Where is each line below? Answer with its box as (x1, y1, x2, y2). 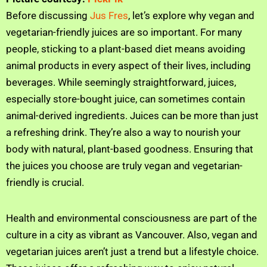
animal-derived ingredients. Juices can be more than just (6, 109, 259, 122)
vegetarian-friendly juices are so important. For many (6, 26, 242, 38)
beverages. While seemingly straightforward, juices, (6, 76, 236, 88)
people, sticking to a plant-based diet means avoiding (6, 42, 246, 55)
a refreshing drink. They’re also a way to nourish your (6, 126, 241, 138)
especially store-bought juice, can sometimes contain (6, 92, 245, 105)
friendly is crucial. (6, 176, 84, 188)
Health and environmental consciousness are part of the (6, 212, 257, 225)
